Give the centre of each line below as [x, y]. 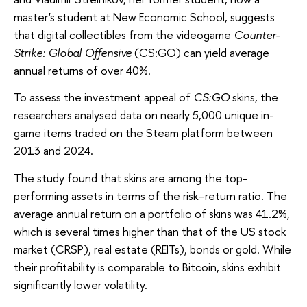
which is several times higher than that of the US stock [150, 231]
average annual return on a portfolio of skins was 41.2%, [152, 213]
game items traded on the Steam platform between [143, 133]
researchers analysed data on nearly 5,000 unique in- [144, 115]
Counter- [257, 34]
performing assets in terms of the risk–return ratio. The [150, 195]
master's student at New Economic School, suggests [144, 16]
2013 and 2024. [53, 151]
